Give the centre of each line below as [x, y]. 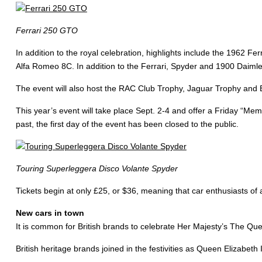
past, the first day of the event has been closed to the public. [127, 124]
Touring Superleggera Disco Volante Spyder [96, 169]
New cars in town [50, 213]
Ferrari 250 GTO [46, 31]
